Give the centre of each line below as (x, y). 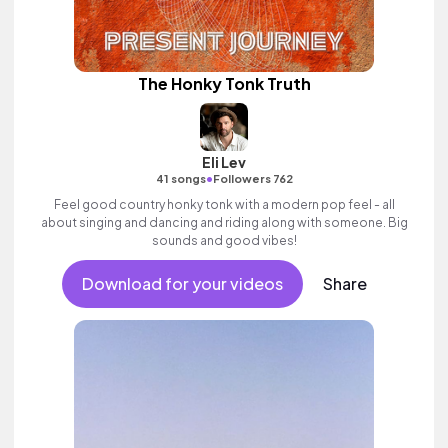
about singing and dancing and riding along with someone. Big (224, 222)
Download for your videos (182, 283)
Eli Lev (224, 162)
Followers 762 (252, 178)
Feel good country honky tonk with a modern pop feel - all (224, 204)
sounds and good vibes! (224, 240)
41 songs (180, 178)
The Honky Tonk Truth (224, 83)
